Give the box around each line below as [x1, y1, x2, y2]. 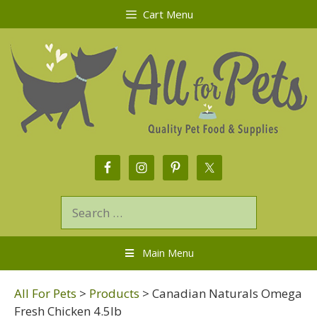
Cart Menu [142, 7, 193, 21]
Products [89, 285, 139, 302]
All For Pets [14, 285, 76, 302]
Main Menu [142, 246, 194, 260]
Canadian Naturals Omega [152, 285, 302, 302]
